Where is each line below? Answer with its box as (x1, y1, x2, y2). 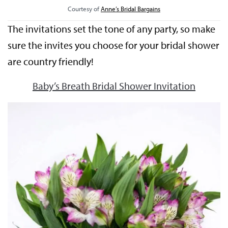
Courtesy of (68, 4, 101, 13)
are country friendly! (8, 54, 94, 68)
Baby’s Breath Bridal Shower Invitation (32, 79, 196, 92)
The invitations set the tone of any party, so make (8, 22, 216, 35)
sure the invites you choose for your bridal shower (8, 38, 220, 51)
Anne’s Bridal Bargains (101, 4, 160, 13)
